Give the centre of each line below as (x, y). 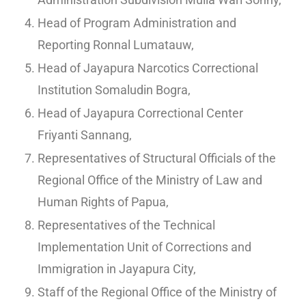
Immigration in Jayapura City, (117, 268)
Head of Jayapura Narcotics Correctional (148, 68)
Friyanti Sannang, (85, 135)
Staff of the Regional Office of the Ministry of (157, 292)
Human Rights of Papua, (103, 201)
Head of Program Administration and (137, 23)
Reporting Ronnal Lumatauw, (116, 44)
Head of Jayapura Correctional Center (140, 113)
